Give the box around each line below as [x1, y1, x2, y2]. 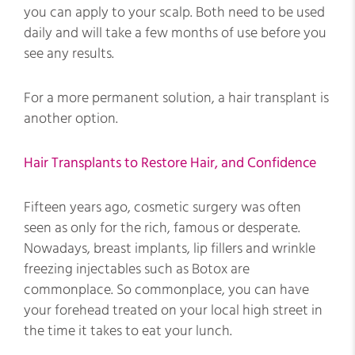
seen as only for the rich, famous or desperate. [24, 218, 300, 238]
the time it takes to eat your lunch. [24, 321, 232, 341]
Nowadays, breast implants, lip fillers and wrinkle [24, 239, 315, 258]
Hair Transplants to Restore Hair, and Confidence [24, 153, 316, 173]
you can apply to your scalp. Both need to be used [24, 2, 325, 22]
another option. [24, 109, 118, 128]
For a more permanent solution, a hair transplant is [24, 88, 329, 108]
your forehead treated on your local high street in [24, 300, 323, 320]
